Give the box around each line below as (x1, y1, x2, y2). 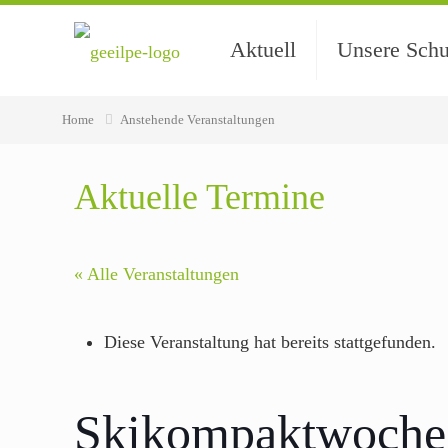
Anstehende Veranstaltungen (120, 112, 275, 127)
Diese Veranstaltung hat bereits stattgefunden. (104, 332, 437, 352)
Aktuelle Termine (74, 177, 326, 217)
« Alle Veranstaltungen (74, 264, 240, 284)
